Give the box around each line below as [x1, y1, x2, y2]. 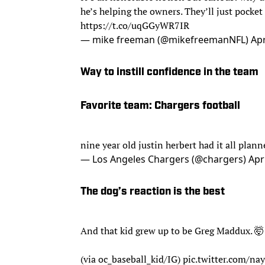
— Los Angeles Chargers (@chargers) [80, 146, 248, 160]
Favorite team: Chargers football [80, 100, 240, 112]
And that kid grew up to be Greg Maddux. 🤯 [80, 212, 264, 225]
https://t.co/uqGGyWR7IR [80, 18, 189, 32]
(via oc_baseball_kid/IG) [80, 240, 183, 254]
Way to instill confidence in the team [80, 66, 258, 78]
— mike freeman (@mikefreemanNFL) [80, 33, 251, 46]
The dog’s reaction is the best [80, 180, 225, 192]
